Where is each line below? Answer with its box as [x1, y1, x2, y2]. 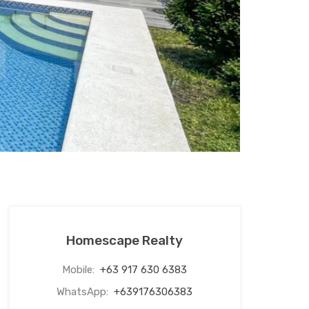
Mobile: [62, 263, 98, 277]
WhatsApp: [57, 286, 112, 299]
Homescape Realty [66, 232, 183, 249]
